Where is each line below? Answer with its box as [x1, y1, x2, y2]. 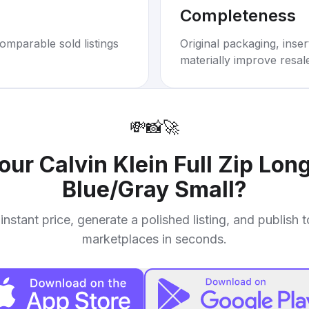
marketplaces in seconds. [82, 232, 227, 246]
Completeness [180, 6, 296, 26]
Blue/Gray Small [62, 176, 235, 203]
